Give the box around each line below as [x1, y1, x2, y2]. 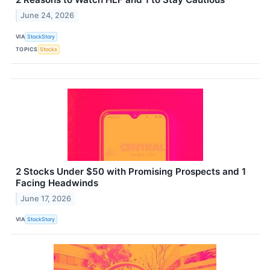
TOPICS [16, 45, 38, 52]
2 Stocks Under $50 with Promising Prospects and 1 [16, 166, 246, 178]
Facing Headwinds [16, 177, 98, 189]
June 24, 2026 [20, 11, 75, 20]
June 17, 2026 [20, 193, 72, 203]
